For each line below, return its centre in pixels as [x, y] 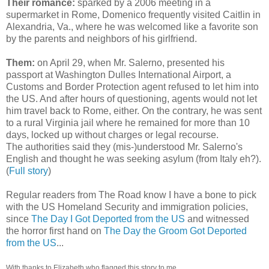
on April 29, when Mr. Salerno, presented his [130, 62]
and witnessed [217, 219]
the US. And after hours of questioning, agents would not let [131, 98]
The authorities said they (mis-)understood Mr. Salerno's [124, 147]
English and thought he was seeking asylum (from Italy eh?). [134, 159]
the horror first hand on [55, 231]
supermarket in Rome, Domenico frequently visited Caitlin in [133, 14]
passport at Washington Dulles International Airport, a [119, 74]
